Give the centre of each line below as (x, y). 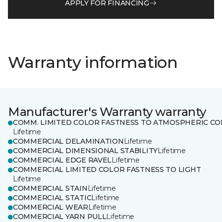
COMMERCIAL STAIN (50, 188)
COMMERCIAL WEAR (51, 207)
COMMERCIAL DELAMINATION (68, 141)
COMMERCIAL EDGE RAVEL (62, 160)
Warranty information (93, 62)
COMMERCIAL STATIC (52, 198)
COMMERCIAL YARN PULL (60, 217)
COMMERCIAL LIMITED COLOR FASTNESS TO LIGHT (107, 169)
